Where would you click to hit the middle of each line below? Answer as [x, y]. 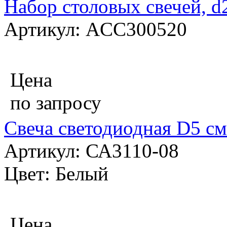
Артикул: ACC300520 [96, 29]
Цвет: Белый [56, 174]
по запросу [56, 103]
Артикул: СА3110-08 [91, 151]
